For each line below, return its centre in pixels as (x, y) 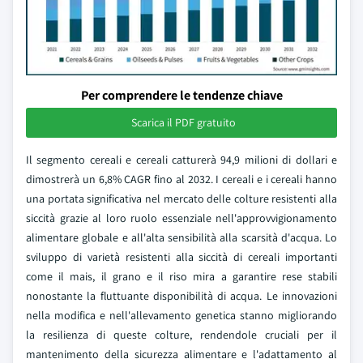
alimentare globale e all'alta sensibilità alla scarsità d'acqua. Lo (181, 237)
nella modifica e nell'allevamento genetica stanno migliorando (181, 315)
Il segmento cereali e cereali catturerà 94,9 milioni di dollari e (181, 160)
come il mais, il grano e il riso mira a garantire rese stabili (181, 276)
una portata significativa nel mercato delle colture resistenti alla (181, 199)
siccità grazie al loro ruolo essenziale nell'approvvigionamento (181, 218)
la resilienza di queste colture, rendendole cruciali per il (181, 335)
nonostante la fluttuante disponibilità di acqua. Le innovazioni (181, 296)
